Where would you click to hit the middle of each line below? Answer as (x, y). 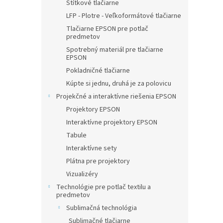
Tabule (76, 135)
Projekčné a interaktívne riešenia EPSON (116, 97)
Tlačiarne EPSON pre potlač (107, 29)
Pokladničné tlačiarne (98, 71)
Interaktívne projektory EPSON (112, 122)
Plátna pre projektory (98, 161)
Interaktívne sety (92, 148)
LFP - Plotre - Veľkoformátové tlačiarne (124, 16)
